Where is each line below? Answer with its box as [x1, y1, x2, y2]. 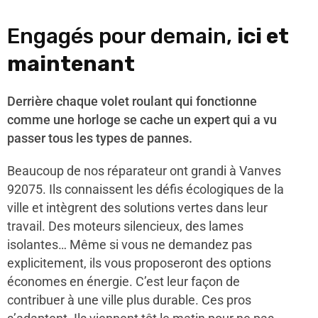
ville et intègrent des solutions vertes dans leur [7, 200, 268, 215]
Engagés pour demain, [7, 23, 237, 49]
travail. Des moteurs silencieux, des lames [7, 219, 243, 234]
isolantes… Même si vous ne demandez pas [7, 237, 252, 252]
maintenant [7, 51, 135, 77]
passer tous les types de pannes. [7, 131, 192, 146]
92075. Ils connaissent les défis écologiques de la [7, 182, 284, 197]
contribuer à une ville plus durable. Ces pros [7, 292, 251, 307]
